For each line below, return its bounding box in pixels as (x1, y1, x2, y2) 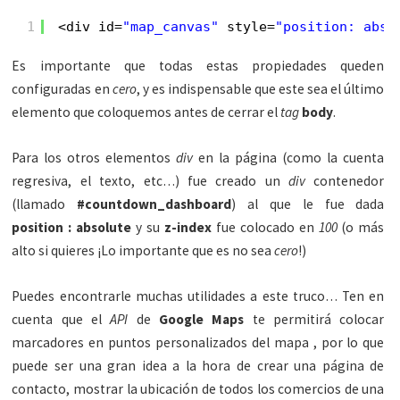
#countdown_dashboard (77, 196, 232, 213)
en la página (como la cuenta (193, 149, 385, 167)
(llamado (12, 196, 78, 213)
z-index (163, 219, 212, 237)
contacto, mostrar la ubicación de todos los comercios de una (12, 380, 385, 398)
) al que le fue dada (231, 196, 385, 213)
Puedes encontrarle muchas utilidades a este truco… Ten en (12, 287, 385, 305)
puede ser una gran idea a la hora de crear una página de (12, 357, 385, 375)
